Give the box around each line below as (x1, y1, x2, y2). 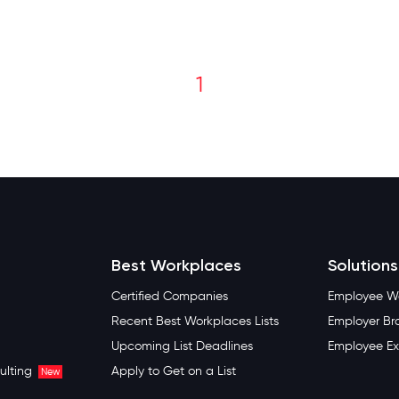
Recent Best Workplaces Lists (110, 313, 279, 329)
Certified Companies (110, 288, 228, 304)
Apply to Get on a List (110, 362, 236, 379)
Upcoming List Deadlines (110, 338, 253, 354)
